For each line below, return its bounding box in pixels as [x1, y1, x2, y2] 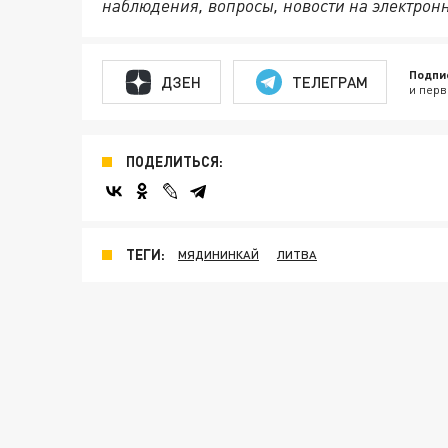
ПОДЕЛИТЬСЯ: [126, 153, 223, 170]
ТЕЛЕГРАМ [291, 72, 368, 91]
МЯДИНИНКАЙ [178, 247, 259, 262]
